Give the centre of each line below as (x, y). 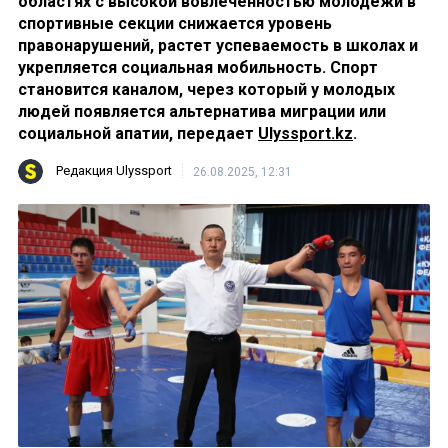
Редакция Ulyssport (114, 171)
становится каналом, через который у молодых (206, 89)
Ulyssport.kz (305, 133)
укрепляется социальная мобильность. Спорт (198, 67)
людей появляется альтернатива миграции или (202, 111)
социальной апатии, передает (138, 133)
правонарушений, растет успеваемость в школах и (218, 45)
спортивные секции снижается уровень (175, 23)
